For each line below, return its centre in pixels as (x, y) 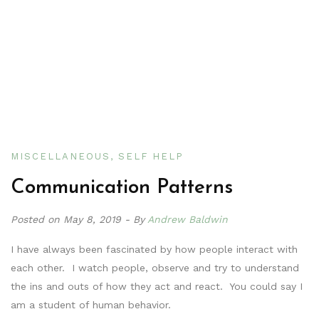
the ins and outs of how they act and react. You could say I (157, 286)
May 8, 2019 (94, 219)
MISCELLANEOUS (61, 156)
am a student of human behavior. (91, 304)
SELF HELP (151, 156)
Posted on (37, 219)
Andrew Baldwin (188, 219)
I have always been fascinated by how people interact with (154, 249)
